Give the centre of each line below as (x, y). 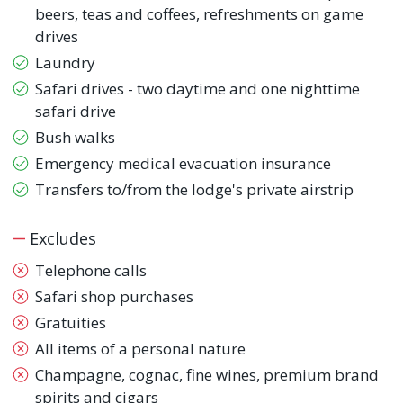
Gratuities (71, 323)
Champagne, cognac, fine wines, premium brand (207, 375)
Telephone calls (91, 271)
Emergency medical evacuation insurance (183, 164)
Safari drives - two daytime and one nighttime (197, 89)
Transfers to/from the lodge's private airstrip (194, 190)
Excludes (61, 239)
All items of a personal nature (140, 349)
